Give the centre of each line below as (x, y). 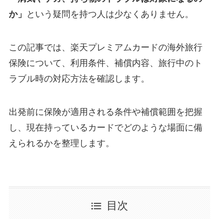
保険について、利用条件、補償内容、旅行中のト (105, 63)
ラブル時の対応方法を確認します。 (79, 79)
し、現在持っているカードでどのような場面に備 (105, 127)
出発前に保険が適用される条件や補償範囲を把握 (105, 112)
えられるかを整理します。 (61, 143)
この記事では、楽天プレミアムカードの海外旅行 (105, 48)
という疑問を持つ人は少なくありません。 (110, 14)
